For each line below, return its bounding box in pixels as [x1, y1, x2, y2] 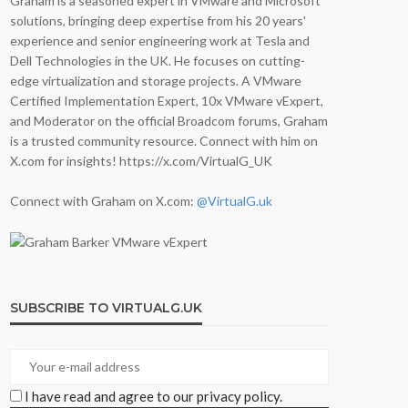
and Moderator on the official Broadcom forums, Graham [10, 113, 328, 128]
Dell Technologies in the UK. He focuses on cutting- [10, 53, 305, 68]
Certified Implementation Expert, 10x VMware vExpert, [10, 93, 323, 108]
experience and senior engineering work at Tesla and [10, 33, 310, 48]
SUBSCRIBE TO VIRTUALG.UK [10, 300, 202, 317]
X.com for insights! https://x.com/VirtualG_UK [10, 153, 272, 168]
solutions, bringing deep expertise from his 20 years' [10, 13, 306, 28]
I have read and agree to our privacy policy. [25, 388, 282, 405]
